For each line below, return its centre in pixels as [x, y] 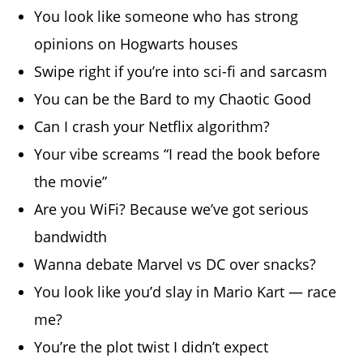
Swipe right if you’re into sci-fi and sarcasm [181, 72]
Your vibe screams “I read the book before [177, 154]
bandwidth [71, 237]
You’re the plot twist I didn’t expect [152, 347]
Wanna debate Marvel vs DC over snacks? [175, 265]
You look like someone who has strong [167, 17]
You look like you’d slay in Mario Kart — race [186, 292]
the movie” [71, 182]
